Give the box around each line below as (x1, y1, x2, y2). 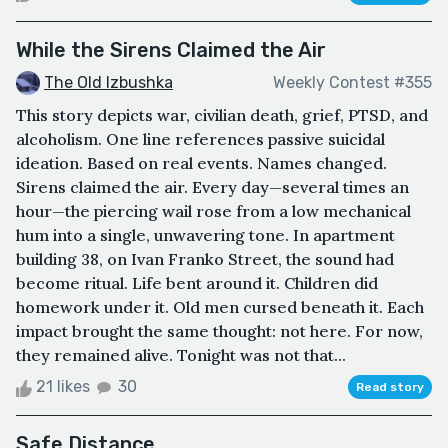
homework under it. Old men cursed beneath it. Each (16, 297, 424, 318)
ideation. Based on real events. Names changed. (16, 153, 387, 174)
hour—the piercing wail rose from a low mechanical (16, 201, 411, 222)
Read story (356, 380, 424, 395)
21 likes (32, 377, 94, 397)
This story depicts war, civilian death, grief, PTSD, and (16, 105, 428, 126)
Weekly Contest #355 (273, 72, 432, 92)
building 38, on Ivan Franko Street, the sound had (16, 249, 394, 270)
